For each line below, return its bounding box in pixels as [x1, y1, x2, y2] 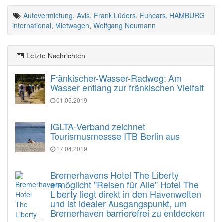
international [12, 20, 51, 30]
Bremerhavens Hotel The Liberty [50, 168, 179, 181]
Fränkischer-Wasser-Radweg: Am [50, 71, 182, 84]
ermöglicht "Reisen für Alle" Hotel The [50, 177, 199, 191]
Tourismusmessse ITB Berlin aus [50, 129, 180, 142]
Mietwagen [55, 20, 89, 30]
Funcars [140, 10, 166, 20]
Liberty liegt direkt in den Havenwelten [50, 187, 201, 200]
